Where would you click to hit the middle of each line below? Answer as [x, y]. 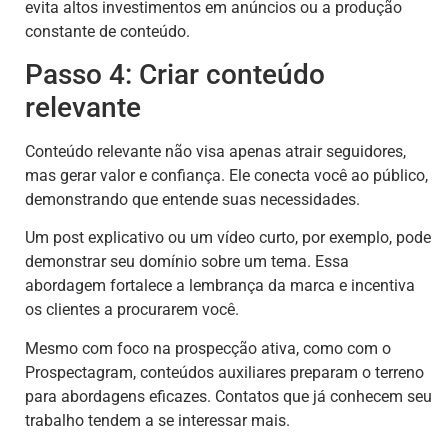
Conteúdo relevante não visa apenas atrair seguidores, [215, 151]
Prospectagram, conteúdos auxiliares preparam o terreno [224, 372]
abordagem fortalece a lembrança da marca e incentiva [220, 286]
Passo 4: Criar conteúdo [175, 74]
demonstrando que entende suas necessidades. [192, 199]
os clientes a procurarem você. [132, 310]
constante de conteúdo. [107, 31]
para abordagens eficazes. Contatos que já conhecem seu [228, 396]
